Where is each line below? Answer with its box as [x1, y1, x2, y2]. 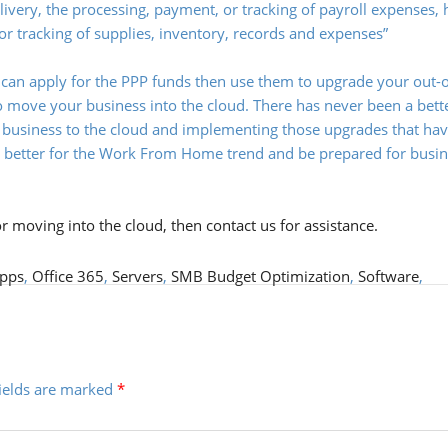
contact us [206, 215, 276, 236]
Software [358, 266, 419, 287]
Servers [112, 266, 163, 287]
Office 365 [32, 266, 104, 287]
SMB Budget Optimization [171, 266, 350, 287]
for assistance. [276, 215, 378, 236]
